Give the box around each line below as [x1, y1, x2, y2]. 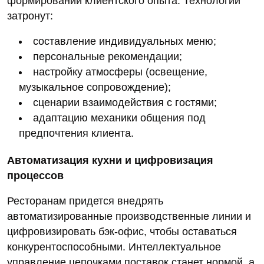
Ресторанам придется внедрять [7, 195, 163, 207]
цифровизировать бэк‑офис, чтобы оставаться [7, 226, 237, 238]
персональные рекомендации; [33, 51, 182, 63]
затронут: [7, 10, 53, 22]
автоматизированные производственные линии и [7, 210, 251, 223]
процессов [7, 170, 64, 182]
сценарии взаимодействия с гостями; [33, 97, 217, 109]
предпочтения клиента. [19, 127, 134, 140]
